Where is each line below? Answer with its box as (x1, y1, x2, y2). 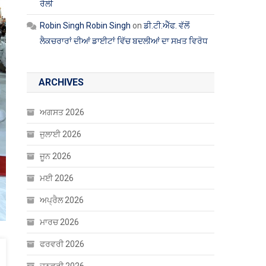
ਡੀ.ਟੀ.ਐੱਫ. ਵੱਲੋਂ (144, 21, 190, 30)
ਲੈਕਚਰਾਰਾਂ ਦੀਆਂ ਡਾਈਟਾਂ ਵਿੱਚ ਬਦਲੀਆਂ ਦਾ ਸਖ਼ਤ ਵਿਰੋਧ (40, 36, 208, 46)
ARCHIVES (39, 77, 84, 88)
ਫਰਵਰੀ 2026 (40, 239, 85, 249)
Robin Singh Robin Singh (40, 21, 131, 30)
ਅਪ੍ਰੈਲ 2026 (40, 195, 84, 205)
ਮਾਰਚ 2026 (40, 217, 80, 227)
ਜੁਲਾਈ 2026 (40, 129, 82, 139)
